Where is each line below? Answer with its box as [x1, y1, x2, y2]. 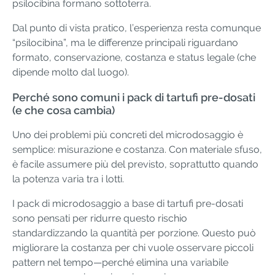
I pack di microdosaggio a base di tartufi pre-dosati [12, 198, 243, 210]
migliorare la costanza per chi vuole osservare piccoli [12, 242, 254, 254]
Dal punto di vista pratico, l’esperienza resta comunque [12, 22, 261, 34]
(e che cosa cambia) [12, 104, 115, 117]
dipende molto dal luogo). [12, 66, 129, 79]
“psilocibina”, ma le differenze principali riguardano [12, 37, 238, 49]
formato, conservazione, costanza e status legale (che [12, 52, 256, 64]
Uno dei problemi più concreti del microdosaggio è [12, 129, 243, 141]
